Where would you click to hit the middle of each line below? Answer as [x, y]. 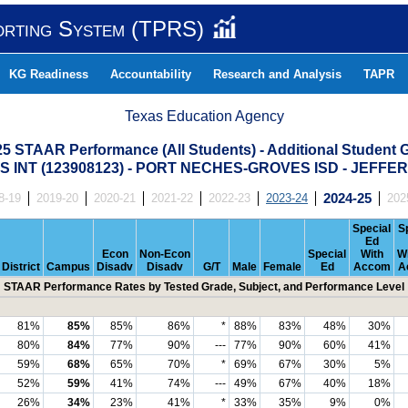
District [21, 267]
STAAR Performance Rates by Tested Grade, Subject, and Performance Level [204, 287]
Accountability [151, 74]
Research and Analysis [277, 74]
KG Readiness [49, 74]
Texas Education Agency [204, 116]
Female [282, 267]
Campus [68, 267]
